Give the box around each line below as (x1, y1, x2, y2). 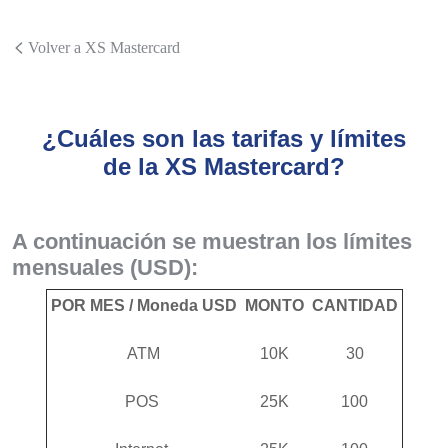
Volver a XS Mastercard (28, 39, 180, 56)
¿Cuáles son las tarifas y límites (42, 125, 406, 152)
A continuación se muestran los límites (12, 229, 412, 254)
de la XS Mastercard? (103, 153, 345, 180)
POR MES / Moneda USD (50, 297, 237, 314)
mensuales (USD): (12, 255, 198, 280)
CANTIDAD (311, 297, 398, 314)
